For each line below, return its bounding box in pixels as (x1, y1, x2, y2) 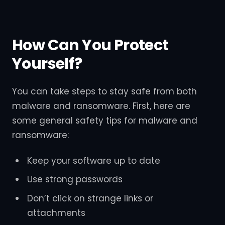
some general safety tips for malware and (12, 115, 197, 127)
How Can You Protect (12, 34, 169, 56)
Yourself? (12, 53, 82, 74)
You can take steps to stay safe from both (12, 85, 197, 98)
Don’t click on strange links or (27, 192, 153, 204)
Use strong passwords (27, 173, 123, 185)
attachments (27, 206, 85, 219)
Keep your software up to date (27, 154, 160, 167)
